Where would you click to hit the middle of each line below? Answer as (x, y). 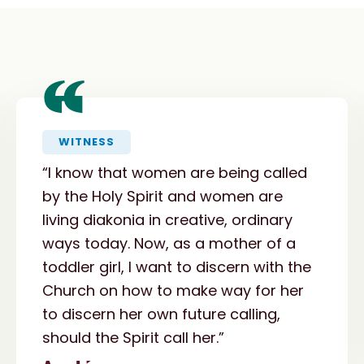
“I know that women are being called (175, 172)
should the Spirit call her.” (133, 337)
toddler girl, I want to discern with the (177, 266)
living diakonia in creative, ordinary (167, 219)
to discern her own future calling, (161, 314)
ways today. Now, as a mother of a (169, 243)
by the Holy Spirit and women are (162, 196)
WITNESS (87, 141)
